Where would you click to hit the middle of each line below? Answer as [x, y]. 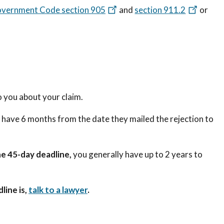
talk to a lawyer [58, 189]
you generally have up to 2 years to [138, 154]
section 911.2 [160, 9]
